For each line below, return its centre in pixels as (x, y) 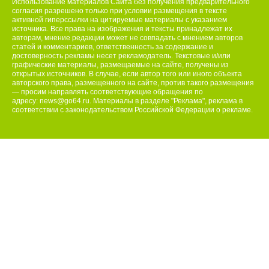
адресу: (26, 101)
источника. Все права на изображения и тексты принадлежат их (122, 29)
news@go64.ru (65, 101)
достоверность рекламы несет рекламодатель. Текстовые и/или (121, 56)
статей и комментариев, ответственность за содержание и (113, 47)
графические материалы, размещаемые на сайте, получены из (120, 65)
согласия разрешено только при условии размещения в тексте (119, 11)
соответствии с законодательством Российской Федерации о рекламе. (132, 110)
